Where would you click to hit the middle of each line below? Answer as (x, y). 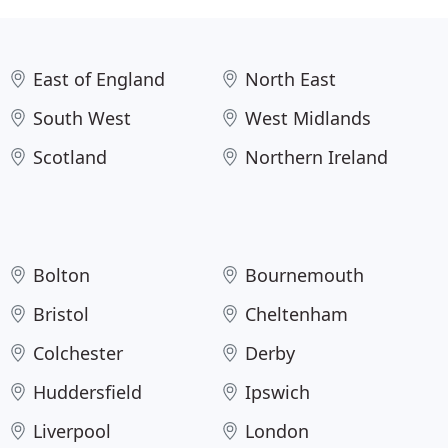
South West (81, 118)
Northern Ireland (316, 157)
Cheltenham (296, 314)
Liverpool (71, 431)
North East (290, 79)
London (276, 431)
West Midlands (307, 118)
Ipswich (277, 392)
